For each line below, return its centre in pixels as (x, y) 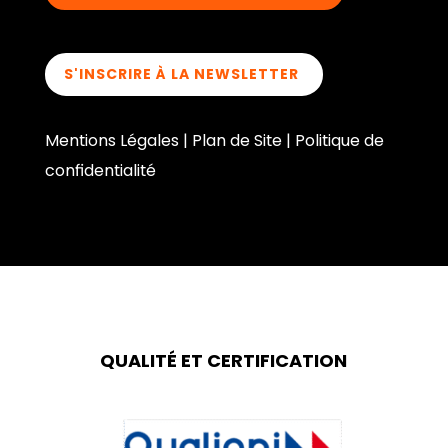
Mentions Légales (111, 141)
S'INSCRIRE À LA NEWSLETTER (181, 74)
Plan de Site (236, 141)
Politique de (339, 141)
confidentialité (100, 171)
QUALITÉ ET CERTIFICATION (224, 361)
